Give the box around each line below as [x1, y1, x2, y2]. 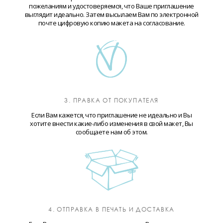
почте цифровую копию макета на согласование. [38, 18, 185, 28]
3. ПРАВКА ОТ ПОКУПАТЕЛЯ [64, 97, 159, 105]
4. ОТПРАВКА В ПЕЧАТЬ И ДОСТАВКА [48, 206, 175, 214]
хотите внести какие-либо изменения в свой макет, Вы [30, 119, 193, 128]
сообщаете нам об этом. [75, 127, 148, 137]
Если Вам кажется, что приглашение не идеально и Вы [31, 111, 192, 120]
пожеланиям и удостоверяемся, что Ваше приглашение [29, 1, 194, 11]
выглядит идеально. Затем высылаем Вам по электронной [24, 10, 199, 19]
